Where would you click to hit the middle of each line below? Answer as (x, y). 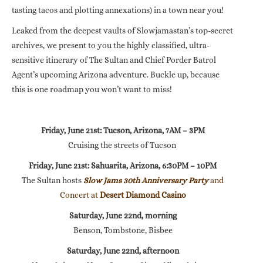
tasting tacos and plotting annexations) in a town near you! (118, 10)
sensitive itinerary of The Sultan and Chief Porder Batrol (114, 60)
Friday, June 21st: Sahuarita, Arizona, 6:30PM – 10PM (123, 165)
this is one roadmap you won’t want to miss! (92, 89)
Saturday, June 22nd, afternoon (123, 250)
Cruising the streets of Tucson (123, 145)
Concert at (80, 195)
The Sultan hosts (53, 180)
